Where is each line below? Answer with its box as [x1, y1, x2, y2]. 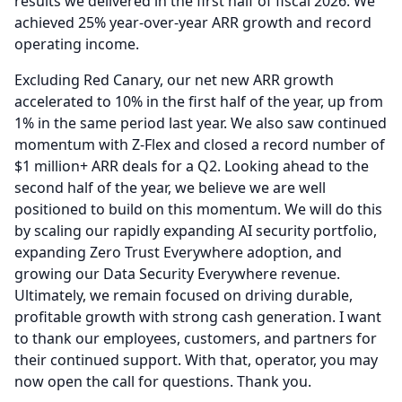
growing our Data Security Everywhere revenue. [14, 264, 340, 284]
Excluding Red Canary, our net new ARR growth [14, 70, 334, 90]
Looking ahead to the [224, 156, 369, 176]
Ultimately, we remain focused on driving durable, [14, 285, 353, 305]
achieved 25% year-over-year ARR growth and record [14, 13, 371, 32]
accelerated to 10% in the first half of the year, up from [14, 92, 383, 111]
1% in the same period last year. [14, 113, 227, 133]
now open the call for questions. [14, 371, 233, 391]
